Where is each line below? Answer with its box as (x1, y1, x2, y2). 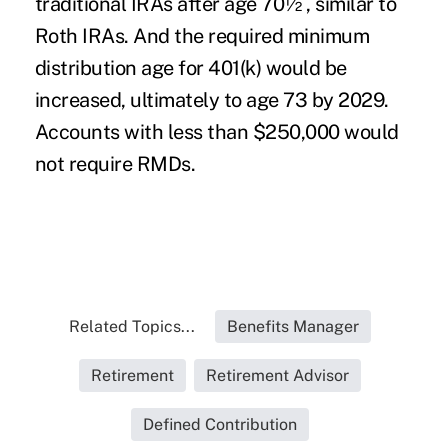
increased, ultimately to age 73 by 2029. (34, 88, 389, 113)
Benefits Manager (226, 317, 359, 337)
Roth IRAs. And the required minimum (34, 24, 370, 49)
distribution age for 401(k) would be (34, 56, 347, 81)
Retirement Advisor (205, 366, 349, 386)
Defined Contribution (142, 415, 297, 435)
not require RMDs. (34, 152, 196, 177)
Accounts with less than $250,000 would (34, 120, 399, 145)
